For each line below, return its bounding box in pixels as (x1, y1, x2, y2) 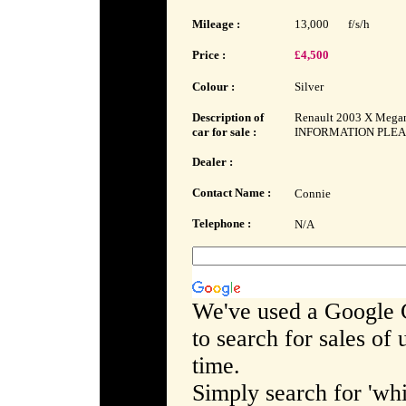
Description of (191, 111, 264, 124)
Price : (191, 48, 226, 62)
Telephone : (191, 217, 251, 230)
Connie (294, 187, 331, 200)
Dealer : (191, 155, 233, 169)
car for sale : (191, 125, 256, 139)
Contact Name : (191, 186, 271, 199)
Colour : (191, 80, 235, 93)
